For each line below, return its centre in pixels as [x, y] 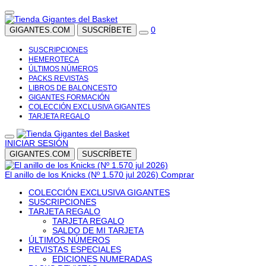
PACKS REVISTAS [58, 78]
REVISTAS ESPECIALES [75, 249]
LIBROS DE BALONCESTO [73, 88]
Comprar [178, 175]
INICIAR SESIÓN [37, 143]
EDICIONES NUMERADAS [102, 259]
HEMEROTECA [54, 59]
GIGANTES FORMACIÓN [69, 97]
